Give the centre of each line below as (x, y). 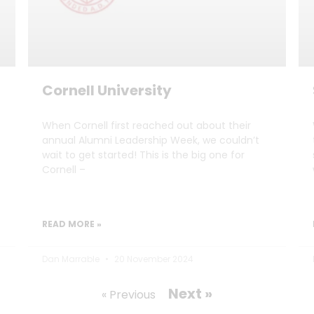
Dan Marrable (72, 259)
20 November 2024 (153, 259)
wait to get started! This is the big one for (143, 155)
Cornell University (107, 90)
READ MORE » (72, 224)
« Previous (129, 294)
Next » (190, 293)
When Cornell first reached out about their (146, 125)
